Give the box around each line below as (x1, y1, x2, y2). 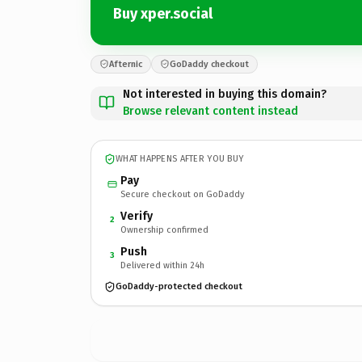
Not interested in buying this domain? (123, 86, 326, 101)
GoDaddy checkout (170, 58, 249, 69)
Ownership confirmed (120, 224, 208, 235)
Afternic (109, 58, 142, 69)
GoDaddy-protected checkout (116, 281, 242, 292)
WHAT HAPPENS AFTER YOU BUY (116, 154, 244, 164)
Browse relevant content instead (123, 103, 298, 118)
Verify (120, 208, 153, 223)
